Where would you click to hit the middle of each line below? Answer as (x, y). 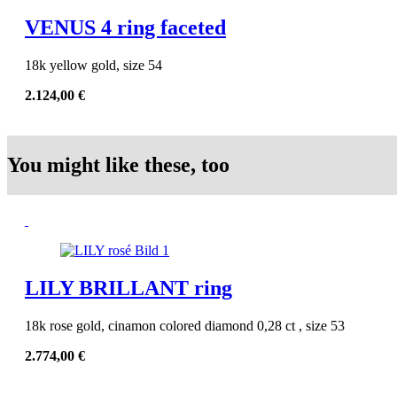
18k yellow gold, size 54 (93, 65)
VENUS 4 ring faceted (125, 27)
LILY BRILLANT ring (128, 288)
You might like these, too (118, 164)
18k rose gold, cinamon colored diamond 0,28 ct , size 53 (185, 325)
